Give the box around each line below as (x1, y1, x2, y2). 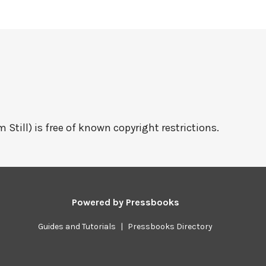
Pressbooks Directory (128, 221, 213, 232)
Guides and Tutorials (38, 221, 116, 232)
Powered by (71, 197, 126, 208)
